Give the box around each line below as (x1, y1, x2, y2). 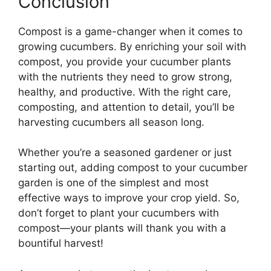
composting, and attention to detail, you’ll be (18, 100, 235, 113)
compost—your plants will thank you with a (18, 222, 226, 235)
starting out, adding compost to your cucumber (18, 162, 247, 174)
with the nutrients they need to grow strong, (18, 70, 232, 83)
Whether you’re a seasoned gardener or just (18, 146, 232, 159)
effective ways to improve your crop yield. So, (18, 192, 240, 204)
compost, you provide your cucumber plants (18, 55, 231, 68)
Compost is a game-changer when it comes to (18, 25, 243, 38)
